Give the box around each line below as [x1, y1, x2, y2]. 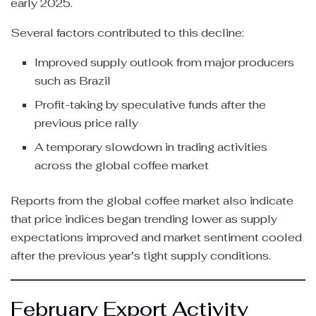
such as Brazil [35, 73, 111, 88]
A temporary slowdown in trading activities [35, 139, 268, 154]
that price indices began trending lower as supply [11, 211, 277, 226]
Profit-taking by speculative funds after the [35, 97, 267, 112]
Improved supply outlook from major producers [35, 54, 295, 70]
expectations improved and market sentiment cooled [11, 229, 302, 245]
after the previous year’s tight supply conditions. [11, 248, 271, 263]
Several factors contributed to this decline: [11, 25, 244, 40]
